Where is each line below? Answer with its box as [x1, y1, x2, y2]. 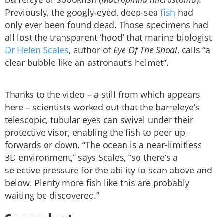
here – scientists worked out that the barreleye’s [5, 101, 200, 113]
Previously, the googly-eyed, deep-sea [5, 6, 160, 18]
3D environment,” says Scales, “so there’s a [5, 151, 178, 163]
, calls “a [177, 44, 210, 56]
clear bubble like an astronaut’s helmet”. [5, 56, 169, 68]
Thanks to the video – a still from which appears [5, 88, 200, 100]
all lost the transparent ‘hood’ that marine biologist [5, 31, 212, 43]
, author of [69, 44, 113, 56]
